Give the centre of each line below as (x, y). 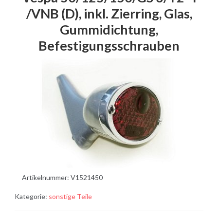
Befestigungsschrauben (109, 45)
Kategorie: (32, 196)
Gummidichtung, (109, 29)
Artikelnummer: (46, 177)
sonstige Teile (70, 196)
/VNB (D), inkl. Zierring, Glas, (109, 13)
